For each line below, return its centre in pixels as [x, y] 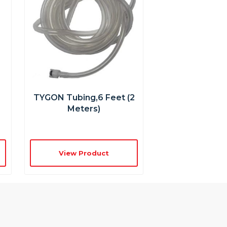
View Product [84, 153]
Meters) [84, 108]
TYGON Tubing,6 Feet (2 [84, 97]
